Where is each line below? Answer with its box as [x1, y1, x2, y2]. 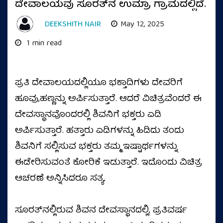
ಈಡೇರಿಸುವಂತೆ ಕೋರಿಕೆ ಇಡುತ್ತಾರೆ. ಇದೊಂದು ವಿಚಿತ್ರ [15, 155, 202, 171]
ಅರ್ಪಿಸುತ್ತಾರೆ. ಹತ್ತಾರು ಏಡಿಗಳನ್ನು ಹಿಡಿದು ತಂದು [15, 123, 184, 139]
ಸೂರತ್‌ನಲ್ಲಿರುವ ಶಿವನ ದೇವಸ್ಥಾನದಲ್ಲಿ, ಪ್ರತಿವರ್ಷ [15, 203, 187, 219]
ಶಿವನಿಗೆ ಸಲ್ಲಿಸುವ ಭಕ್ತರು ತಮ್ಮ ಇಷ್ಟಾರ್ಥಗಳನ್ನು [15, 139, 178, 155]
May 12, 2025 [120, 18, 164, 32]
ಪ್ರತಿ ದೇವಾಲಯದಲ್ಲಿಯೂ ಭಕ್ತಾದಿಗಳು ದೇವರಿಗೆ [15, 76, 183, 91]
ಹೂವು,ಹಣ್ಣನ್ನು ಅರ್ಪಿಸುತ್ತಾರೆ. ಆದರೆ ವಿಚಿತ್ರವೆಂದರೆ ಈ [15, 92, 202, 107]
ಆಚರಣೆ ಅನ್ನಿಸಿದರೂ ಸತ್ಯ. [15, 171, 106, 187]
